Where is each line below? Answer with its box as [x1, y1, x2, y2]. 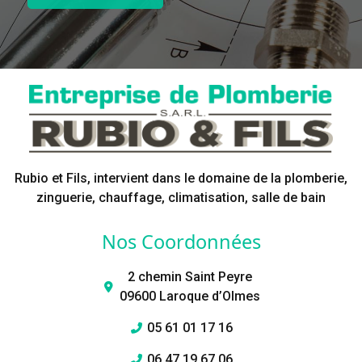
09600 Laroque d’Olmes [120, 288, 261, 305]
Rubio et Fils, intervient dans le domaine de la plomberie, [15, 170, 347, 187]
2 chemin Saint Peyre [128, 269, 253, 285]
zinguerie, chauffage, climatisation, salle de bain [36, 190, 326, 206]
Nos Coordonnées [101, 229, 261, 255]
